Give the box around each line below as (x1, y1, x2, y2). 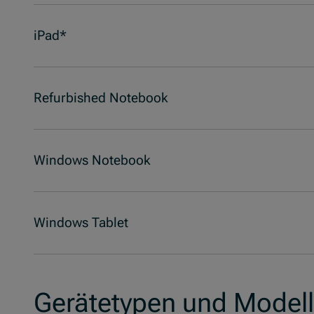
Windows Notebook (34, 152, 151, 169)
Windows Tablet (34, 214, 128, 231)
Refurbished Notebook (34, 90, 168, 107)
